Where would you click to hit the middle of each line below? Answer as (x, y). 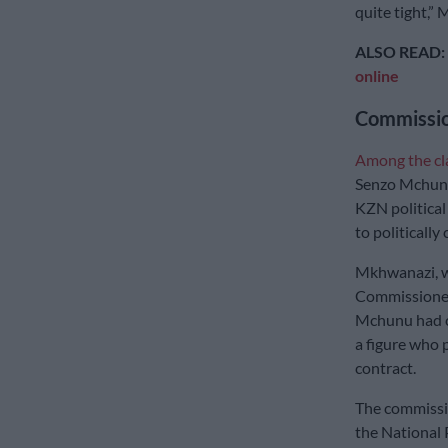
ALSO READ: (399, 52)
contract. (385, 368)
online (376, 76)
